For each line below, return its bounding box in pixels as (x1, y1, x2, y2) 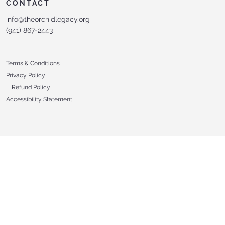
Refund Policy (12, 84, 51, 91)
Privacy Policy (6, 72, 45, 79)
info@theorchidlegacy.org (6, 15, 90, 24)
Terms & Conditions (6, 60, 60, 67)
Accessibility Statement (6, 96, 72, 103)
